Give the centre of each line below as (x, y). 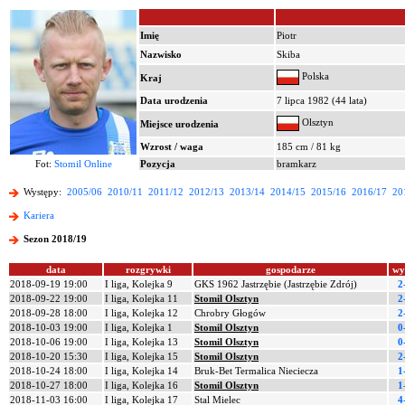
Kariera (39, 216)
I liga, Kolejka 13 (141, 342)
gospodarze (290, 269)
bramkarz (297, 164)
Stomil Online (83, 164)
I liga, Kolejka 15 (141, 356)
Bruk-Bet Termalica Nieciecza (256, 371)
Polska (314, 76)
